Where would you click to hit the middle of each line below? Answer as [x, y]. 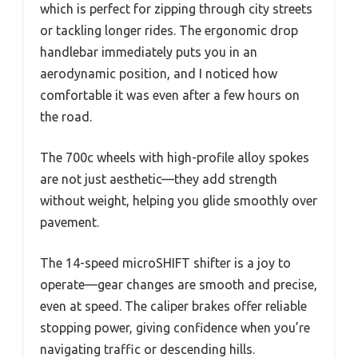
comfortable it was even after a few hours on [170, 95]
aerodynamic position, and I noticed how [159, 73]
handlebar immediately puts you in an [149, 52]
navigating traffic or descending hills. [147, 349]
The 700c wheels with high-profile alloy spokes [175, 157]
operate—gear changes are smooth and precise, [179, 284]
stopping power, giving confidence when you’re [175, 327]
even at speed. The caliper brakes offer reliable [173, 306]
